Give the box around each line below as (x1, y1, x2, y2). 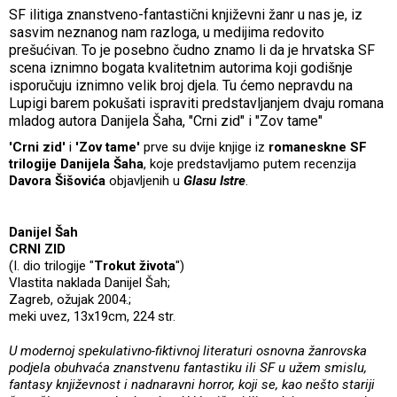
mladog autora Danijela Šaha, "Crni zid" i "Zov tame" (9, 112, 323, 129)
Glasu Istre (183, 172, 245, 189)
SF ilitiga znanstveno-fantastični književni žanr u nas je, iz (9, 5, 362, 23)
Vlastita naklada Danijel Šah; (9, 274, 170, 291)
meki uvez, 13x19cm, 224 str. (9, 307, 175, 324)
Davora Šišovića (9, 172, 105, 189)
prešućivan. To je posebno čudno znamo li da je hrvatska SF (9, 41, 375, 58)
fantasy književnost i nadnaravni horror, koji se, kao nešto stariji (9, 376, 375, 393)
